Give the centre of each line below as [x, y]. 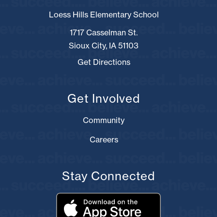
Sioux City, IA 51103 [104, 45]
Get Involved [104, 98]
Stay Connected [108, 176]
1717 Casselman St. [104, 32]
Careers [104, 139]
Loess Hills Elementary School [104, 14]
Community [104, 120]
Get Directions [104, 62]
